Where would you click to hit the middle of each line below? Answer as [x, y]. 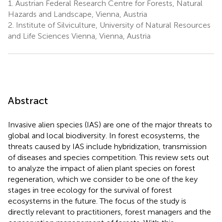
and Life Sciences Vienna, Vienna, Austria [79, 36]
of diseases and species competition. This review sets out [109, 157]
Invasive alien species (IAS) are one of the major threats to [110, 124]
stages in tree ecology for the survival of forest [90, 190]
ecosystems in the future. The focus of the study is [97, 201]
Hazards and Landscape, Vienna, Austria [78, 14]
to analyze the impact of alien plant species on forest [102, 168]
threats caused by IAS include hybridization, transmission [107, 146]
